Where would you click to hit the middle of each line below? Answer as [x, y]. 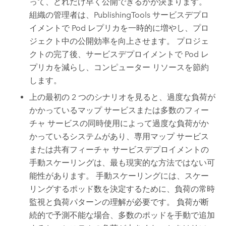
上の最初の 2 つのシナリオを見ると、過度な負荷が [123, 97]
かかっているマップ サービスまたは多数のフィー [119, 110]
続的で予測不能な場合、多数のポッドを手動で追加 [122, 215]
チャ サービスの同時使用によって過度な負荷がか [119, 123]
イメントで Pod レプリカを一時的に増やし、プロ [119, 28]
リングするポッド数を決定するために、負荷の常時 [122, 189]
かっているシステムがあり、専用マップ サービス [119, 136]
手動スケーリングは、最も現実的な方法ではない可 [122, 162]
